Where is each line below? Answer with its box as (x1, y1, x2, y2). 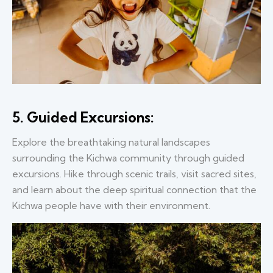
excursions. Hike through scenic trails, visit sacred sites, (12, 167, 257, 180)
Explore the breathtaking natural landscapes (12, 135, 210, 148)
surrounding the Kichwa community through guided (12, 151, 244, 164)
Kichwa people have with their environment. (12, 199, 210, 211)
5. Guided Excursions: (12, 108, 154, 126)
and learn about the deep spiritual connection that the (12, 183, 257, 196)
